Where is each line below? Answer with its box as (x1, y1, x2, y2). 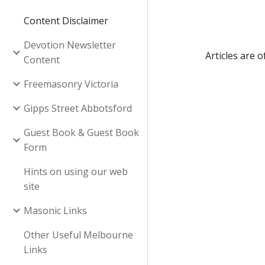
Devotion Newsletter (24, 38, 116, 51)
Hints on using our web (24, 164, 128, 178)
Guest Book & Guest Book (24, 125, 139, 139)
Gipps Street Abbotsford (24, 101, 132, 115)
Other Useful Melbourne (24, 228, 133, 241)
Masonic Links (24, 203, 87, 217)
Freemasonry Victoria (24, 77, 118, 91)
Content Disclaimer (24, 14, 108, 27)
